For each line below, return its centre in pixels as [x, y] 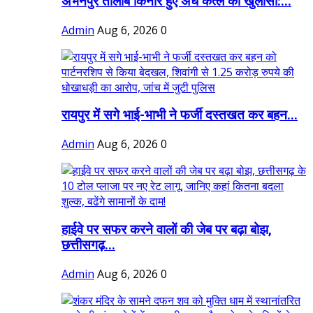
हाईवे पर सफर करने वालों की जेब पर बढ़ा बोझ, [167, 230]
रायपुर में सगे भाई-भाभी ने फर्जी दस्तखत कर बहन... [180, 116]
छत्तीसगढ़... [88, 245]
